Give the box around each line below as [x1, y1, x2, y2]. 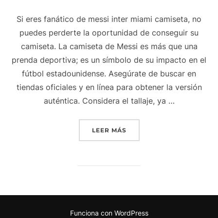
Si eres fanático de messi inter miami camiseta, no [17, 14, 201, 24]
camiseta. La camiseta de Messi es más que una [20, 41, 198, 52]
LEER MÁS [91, 127, 127, 134]
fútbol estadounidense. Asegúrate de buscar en [22, 69, 196, 79]
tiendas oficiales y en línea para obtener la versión [16, 82, 202, 92]
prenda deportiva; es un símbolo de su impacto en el [12, 55, 206, 65]
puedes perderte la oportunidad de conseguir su [19, 28, 199, 38]
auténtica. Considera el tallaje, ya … [43, 96, 175, 106]
